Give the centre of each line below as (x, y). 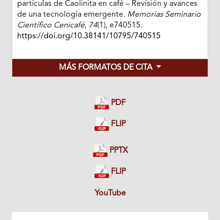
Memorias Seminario (164, 15)
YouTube (110, 193)
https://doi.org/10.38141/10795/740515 (89, 37)
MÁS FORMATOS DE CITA (107, 68)
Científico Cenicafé (51, 26)
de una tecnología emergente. (72, 15)
